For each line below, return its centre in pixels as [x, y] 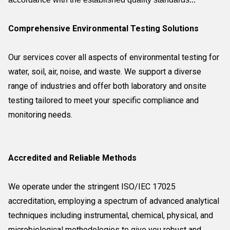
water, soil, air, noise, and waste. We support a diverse [105, 72]
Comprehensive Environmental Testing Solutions [103, 28]
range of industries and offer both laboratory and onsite [107, 86]
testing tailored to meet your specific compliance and [103, 100]
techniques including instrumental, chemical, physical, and [111, 215]
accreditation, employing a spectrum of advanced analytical [114, 201]
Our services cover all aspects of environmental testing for [114, 57]
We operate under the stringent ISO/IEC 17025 [92, 187]
